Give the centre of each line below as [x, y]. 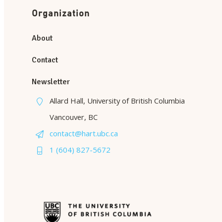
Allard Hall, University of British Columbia [117, 100]
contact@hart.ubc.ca [84, 133]
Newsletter [51, 82]
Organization [61, 14]
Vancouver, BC [74, 117]
